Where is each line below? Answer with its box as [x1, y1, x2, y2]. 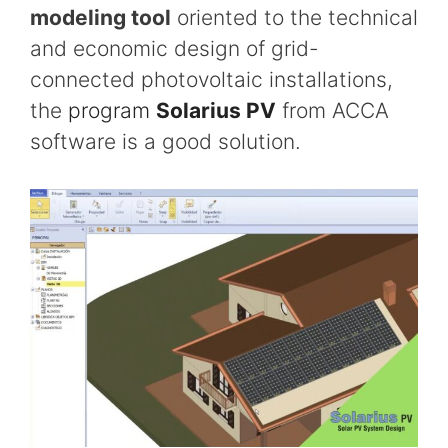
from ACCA [276, 98, 389, 124]
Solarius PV [156, 98, 276, 124]
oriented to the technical [171, 5, 418, 31]
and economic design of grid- [30, 36, 319, 62]
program [68, 98, 156, 124]
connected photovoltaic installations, [30, 67, 393, 93]
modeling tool [30, 5, 171, 31]
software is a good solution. [30, 129, 301, 155]
